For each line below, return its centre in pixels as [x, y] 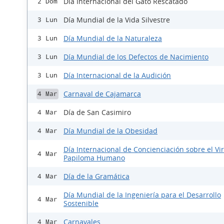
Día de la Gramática [96, 176]
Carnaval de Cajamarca [102, 94]
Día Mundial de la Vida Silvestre [117, 20]
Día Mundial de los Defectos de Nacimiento [136, 57]
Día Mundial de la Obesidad [110, 131]
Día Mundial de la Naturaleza [113, 38]
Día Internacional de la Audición [117, 75]
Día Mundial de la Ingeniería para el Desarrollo [142, 195]
